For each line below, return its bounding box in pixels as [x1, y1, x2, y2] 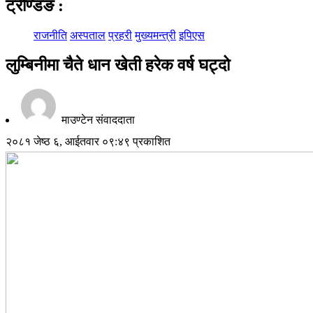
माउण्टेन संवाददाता [59, 113, 135, 126]
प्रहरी [108, 29, 132, 41]
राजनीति [34, 29, 67, 41]
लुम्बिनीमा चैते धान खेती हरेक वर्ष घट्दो [6, 55, 230, 74]
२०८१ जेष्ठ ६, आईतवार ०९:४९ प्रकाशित [6, 135, 170, 147]
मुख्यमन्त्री [135, 29, 176, 41]
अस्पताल [70, 29, 105, 41]
